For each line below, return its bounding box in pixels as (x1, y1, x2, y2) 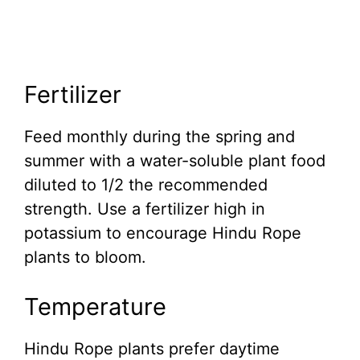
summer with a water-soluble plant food (24, 151, 325, 171)
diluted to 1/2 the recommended (24, 175, 268, 195)
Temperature (24, 292, 166, 321)
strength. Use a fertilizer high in (24, 199, 265, 219)
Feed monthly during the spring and (24, 127, 295, 147)
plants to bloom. (24, 247, 146, 268)
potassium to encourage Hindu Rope (24, 223, 301, 243)
